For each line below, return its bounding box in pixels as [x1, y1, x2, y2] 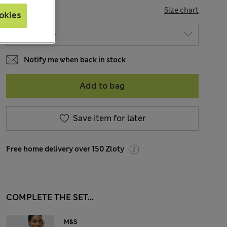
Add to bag [80, 81, 125, 91]
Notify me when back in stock [24, 55, 126, 64]
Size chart [164, 6, 199, 15]
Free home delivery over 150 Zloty [6, 144, 124, 154]
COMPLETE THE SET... [6, 192, 94, 203]
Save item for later [72, 113, 146, 124]
